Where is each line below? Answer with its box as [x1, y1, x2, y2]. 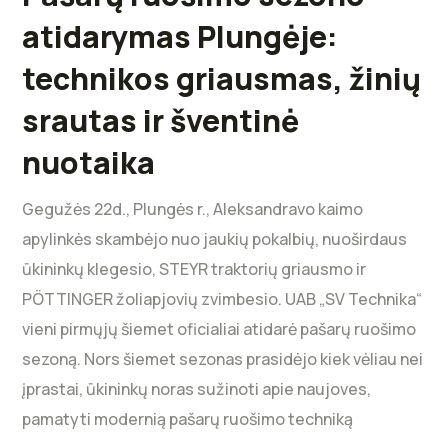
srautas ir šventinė [22, 99, 300, 141]
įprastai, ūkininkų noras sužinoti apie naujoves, [22, 377, 372, 400]
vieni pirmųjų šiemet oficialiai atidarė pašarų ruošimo [22, 317, 417, 340]
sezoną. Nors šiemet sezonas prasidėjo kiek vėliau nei [22, 347, 424, 370]
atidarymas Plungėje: [22, 15, 339, 57]
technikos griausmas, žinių [22, 57, 422, 99]
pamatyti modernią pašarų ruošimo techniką [22, 407, 354, 430]
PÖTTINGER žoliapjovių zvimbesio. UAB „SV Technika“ [22, 287, 423, 310]
